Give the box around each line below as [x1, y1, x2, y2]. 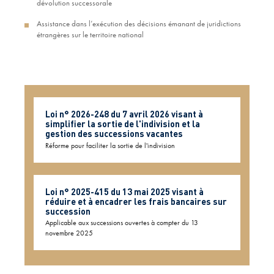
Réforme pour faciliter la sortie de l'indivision [45, 140, 176, 150]
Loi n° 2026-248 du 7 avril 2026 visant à [45, 108, 204, 120]
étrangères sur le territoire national [37, 29, 144, 40]
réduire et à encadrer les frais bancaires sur [45, 195, 228, 207]
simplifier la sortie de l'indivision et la [45, 118, 201, 130]
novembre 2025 [45, 228, 94, 239]
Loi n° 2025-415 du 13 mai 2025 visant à [45, 185, 204, 197]
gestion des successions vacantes [45, 128, 183, 139]
